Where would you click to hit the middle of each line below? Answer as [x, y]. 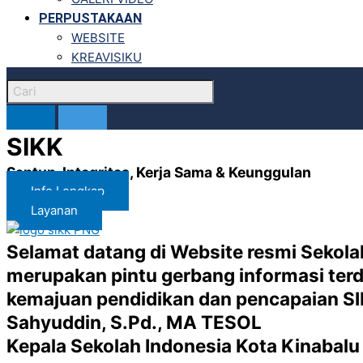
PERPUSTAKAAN [90, 18]
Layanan [54, 210]
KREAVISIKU [107, 57]
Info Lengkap [68, 191]
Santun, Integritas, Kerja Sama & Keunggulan [159, 172]
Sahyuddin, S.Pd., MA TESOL [134, 322]
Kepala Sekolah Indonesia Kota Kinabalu [183, 346]
